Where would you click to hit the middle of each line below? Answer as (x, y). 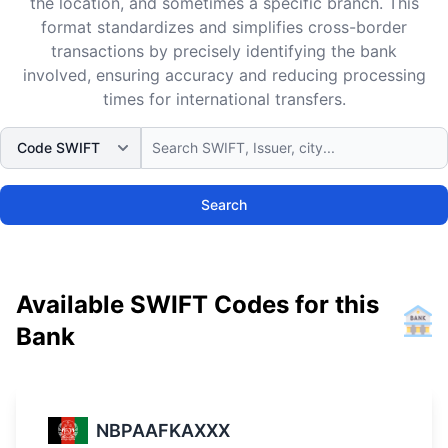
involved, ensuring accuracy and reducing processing (224, 75)
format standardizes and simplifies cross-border (224, 27)
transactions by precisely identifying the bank (224, 51)
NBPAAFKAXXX (163, 430)
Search (224, 204)
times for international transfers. (224, 99)
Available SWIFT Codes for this (197, 304)
